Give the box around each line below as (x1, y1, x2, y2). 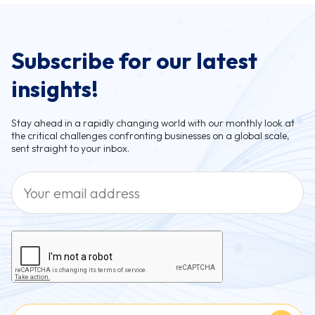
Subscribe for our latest (11, 46, 257, 75)
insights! (11, 75, 98, 103)
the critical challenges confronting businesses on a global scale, (11, 129, 290, 143)
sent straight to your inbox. (11, 142, 129, 155)
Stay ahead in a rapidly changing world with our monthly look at (11, 117, 295, 130)
